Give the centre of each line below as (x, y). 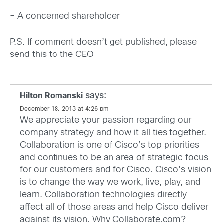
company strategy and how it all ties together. (113, 133)
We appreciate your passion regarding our (106, 121)
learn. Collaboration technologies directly (103, 195)
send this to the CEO (52, 55)
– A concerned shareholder (65, 17)
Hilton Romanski (51, 96)
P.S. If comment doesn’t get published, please (103, 43)
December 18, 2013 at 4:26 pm (64, 109)
